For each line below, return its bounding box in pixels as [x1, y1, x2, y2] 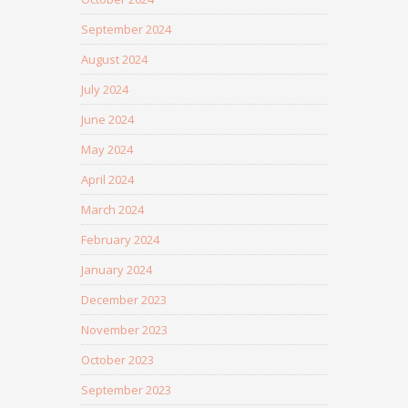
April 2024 [81, 171, 134, 188]
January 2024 [81, 261, 152, 278]
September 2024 [81, 21, 171, 37]
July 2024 [81, 81, 128, 97]
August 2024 [81, 51, 148, 67]
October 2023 [81, 352, 154, 368]
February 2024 [81, 231, 159, 248]
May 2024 [81, 141, 133, 158]
